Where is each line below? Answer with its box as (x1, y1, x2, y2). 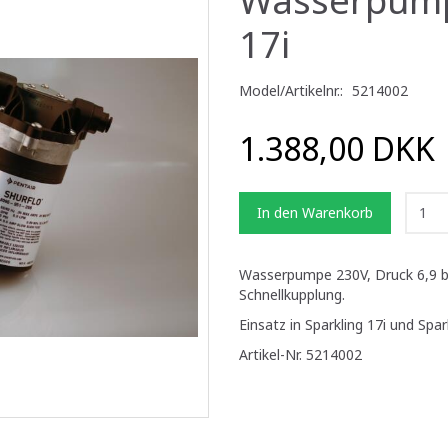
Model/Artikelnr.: (239, 80, 347, 100)
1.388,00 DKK (239, 126, 443, 170)
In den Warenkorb (257, 202, 373, 222)
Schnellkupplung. (239, 284, 345, 304)
